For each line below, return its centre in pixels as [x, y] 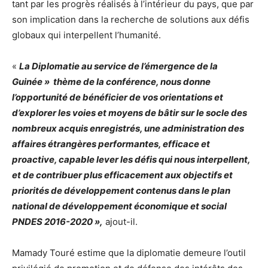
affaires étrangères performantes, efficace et [111, 144]
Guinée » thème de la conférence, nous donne [111, 82]
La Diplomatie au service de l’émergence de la [118, 66]
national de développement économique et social [119, 206]
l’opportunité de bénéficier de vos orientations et [118, 98]
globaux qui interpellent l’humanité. [88, 35]
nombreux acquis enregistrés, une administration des [128, 129]
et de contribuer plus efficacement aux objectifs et [122, 175]
